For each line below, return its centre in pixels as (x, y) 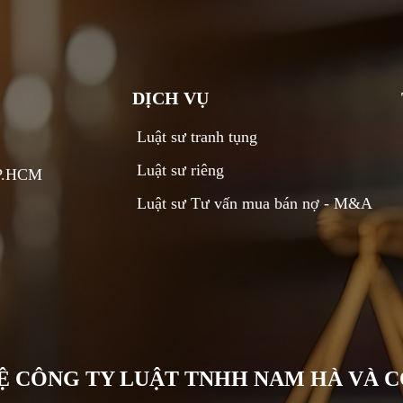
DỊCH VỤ (171, 99)
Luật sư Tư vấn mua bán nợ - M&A (255, 204)
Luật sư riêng (181, 170)
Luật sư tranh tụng (197, 137)
